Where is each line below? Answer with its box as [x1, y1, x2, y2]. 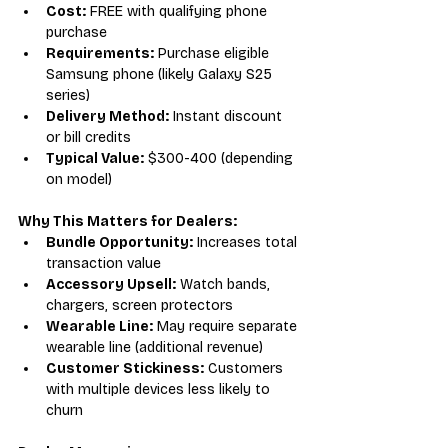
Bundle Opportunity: [46, 233, 193, 251]
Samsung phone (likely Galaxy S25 [46, 65, 276, 83]
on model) [46, 170, 112, 188]
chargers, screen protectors [46, 296, 233, 314]
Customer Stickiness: [46, 359, 204, 377]
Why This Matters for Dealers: [18, 212, 237, 230]
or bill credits [46, 128, 131, 146]
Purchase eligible [154, 44, 273, 62]
